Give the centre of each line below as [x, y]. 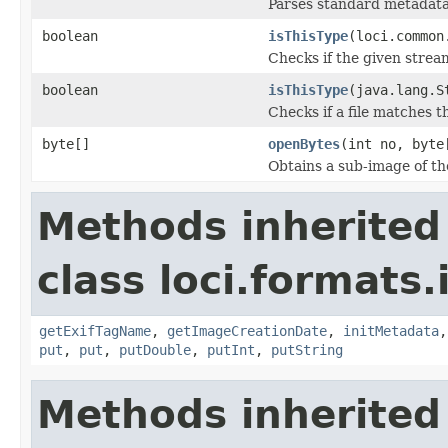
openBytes [304, 143]
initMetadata [391, 330]
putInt [231, 349]
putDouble [155, 349]
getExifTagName [95, 330]
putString [307, 349]
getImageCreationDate [247, 330]
